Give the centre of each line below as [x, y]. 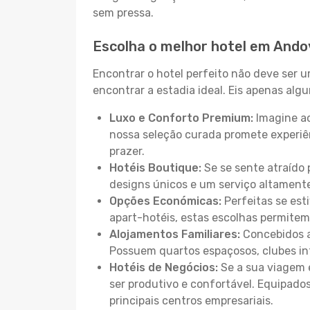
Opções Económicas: [165, 201]
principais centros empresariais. [191, 301]
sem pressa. [123, 13]
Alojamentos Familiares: [175, 234]
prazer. [127, 151]
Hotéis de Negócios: [164, 267]
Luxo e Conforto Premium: [181, 118]
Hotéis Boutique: [155, 168]
